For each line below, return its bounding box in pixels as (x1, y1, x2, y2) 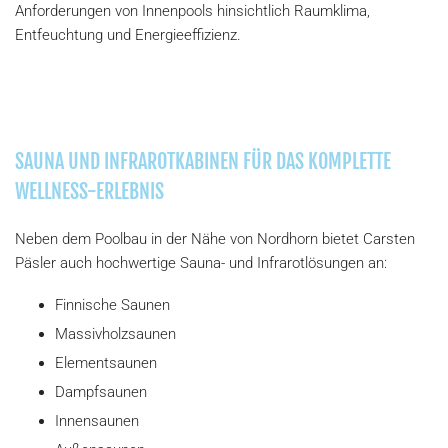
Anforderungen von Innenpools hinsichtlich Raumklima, (15, 2, 370, 21)
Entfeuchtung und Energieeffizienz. (15, 26, 241, 45)
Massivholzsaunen (55, 325, 176, 344)
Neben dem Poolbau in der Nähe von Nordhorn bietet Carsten (15, 230, 415, 249)
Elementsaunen (55, 354, 157, 373)
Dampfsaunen (55, 383, 147, 402)
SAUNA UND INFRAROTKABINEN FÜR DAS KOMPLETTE (15, 149, 391, 175)
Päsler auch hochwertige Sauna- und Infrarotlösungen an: (15, 254, 387, 273)
